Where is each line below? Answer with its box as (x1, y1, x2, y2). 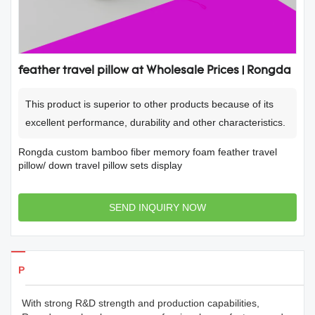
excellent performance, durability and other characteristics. (25, 117, 285, 128)
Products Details (18, 264, 98, 276)
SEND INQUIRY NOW (109, 202, 206, 213)
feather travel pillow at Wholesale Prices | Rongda (18, 65, 291, 77)
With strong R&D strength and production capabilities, (22, 297, 259, 309)
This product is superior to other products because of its (25, 98, 274, 110)
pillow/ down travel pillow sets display (18, 160, 182, 171)
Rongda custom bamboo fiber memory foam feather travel (18, 146, 277, 157)
